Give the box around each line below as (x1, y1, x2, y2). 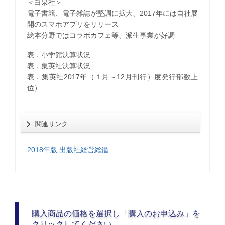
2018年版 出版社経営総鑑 (27, 146, 108, 154)
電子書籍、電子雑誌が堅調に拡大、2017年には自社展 (27, 9, 198, 17)
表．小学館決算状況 (27, 51, 90, 59)
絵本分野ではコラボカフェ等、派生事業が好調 (27, 31, 175, 39)
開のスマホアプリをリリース (27, 20, 119, 28)
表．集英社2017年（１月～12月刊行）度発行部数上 (27, 73, 198, 81)
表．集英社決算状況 (27, 62, 90, 70)
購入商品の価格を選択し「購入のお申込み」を (32, 209, 201, 218)
